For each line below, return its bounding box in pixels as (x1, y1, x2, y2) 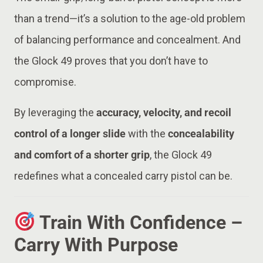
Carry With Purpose (14, 233, 178, 256)
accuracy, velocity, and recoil (96, 106, 231, 119)
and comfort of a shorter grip (14, 148, 150, 161)
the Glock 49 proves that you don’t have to (14, 54, 208, 67)
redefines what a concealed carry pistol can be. (14, 169, 232, 182)
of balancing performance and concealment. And (14, 33, 241, 46)
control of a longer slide (14, 127, 126, 140)
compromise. (14, 75, 76, 88)
